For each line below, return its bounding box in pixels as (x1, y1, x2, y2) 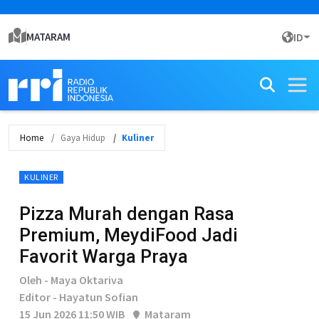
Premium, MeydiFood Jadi (19, 224, 238, 246)
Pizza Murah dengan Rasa (19, 203, 234, 224)
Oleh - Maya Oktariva (19, 273, 123, 287)
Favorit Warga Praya (19, 246, 188, 267)
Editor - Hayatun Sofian (19, 290, 138, 304)
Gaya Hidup (61, 132, 105, 144)
